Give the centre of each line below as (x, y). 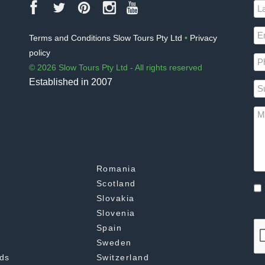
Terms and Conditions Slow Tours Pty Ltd (106, 38)
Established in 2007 (71, 82)
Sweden (114, 243)
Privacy (203, 38)
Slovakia (115, 198)
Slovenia (116, 213)
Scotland (116, 184)
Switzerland (123, 258)
